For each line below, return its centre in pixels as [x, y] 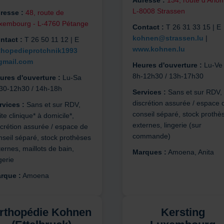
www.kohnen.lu [158, 49]
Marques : [149, 152]
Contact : [148, 27]
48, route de [44, 13]
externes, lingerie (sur [167, 125]
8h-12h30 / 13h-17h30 [168, 76]
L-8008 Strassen [158, 11]
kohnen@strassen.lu [168, 38]
